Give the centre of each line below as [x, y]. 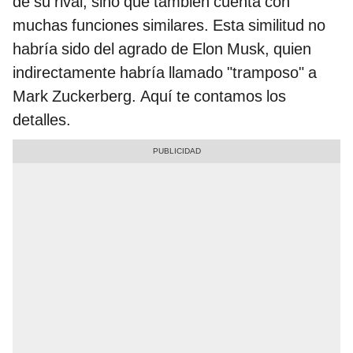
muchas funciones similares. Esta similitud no [169, 26]
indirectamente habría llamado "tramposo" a [165, 73]
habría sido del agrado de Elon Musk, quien [162, 49]
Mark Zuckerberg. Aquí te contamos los [149, 97]
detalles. [42, 120]
